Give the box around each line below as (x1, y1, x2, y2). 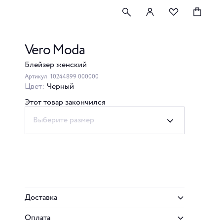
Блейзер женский (25, 59, 87, 71)
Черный (47, 81, 74, 92)
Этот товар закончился (25, 97, 106, 108)
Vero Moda (25, 40, 85, 61)
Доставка (25, 192, 57, 203)
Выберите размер (33, 114, 94, 126)
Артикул (25, 73, 48, 81)
